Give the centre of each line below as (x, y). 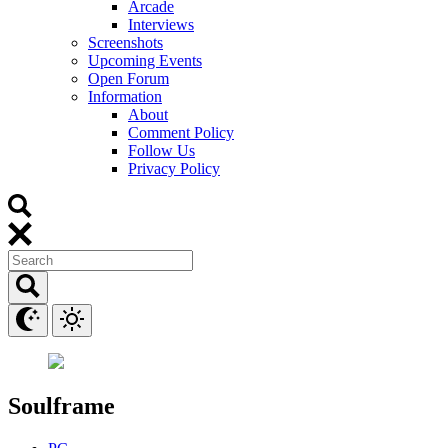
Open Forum (128, 78)
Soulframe (61, 405)
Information (125, 96)
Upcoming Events (145, 60)
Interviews (161, 24)
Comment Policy (181, 132)
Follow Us (161, 150)
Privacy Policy (174, 168)
